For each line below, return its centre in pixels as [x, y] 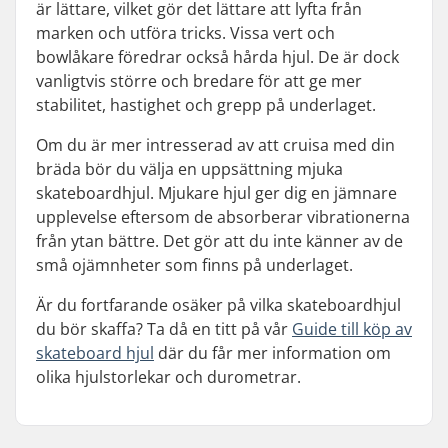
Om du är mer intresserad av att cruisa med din [215, 144]
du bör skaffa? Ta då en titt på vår [164, 328]
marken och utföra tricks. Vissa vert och [185, 32]
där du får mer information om [272, 352]
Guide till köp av [352, 328]
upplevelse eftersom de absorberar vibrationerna [223, 216]
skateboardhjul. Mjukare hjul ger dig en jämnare [216, 192]
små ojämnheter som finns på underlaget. [194, 264]
